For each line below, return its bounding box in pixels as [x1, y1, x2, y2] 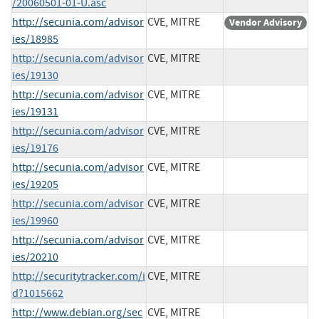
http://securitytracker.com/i [12, 268, 145, 283]
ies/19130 [12, 68, 58, 83]
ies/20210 [12, 249, 58, 264]
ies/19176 [12, 140, 58, 155]
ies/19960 [12, 213, 58, 228]
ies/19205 [12, 177, 58, 192]
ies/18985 [12, 31, 58, 46]
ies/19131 [12, 104, 58, 119]
